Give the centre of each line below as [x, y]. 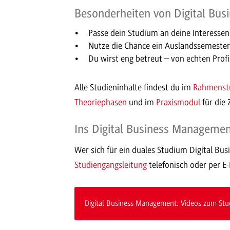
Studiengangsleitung [111, 165]
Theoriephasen [101, 102]
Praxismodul [178, 102]
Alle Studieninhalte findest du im [134, 88]
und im [141, 102]
